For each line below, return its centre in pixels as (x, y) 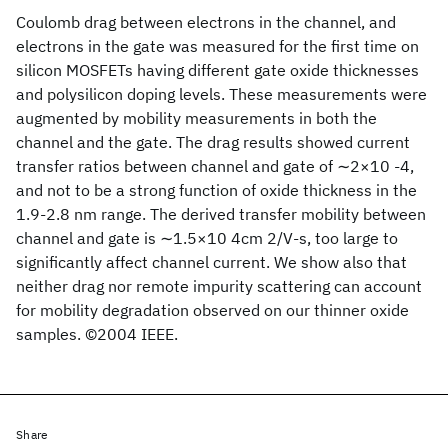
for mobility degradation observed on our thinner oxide (212, 310)
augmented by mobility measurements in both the (196, 118)
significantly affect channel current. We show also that (211, 262)
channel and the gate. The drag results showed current (213, 142)
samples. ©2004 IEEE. (97, 334)
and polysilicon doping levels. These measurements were (221, 94)
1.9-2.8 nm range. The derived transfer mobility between (221, 214)
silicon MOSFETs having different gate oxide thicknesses (217, 70)
